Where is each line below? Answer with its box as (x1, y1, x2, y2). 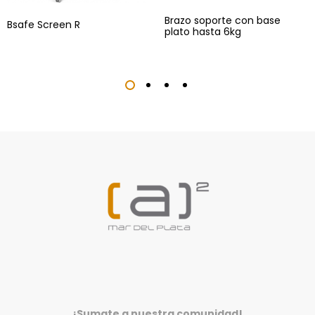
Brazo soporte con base (165, 13, 281, 28)
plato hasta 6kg (165, 25, 241, 39)
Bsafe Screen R (7, 18, 80, 32)
